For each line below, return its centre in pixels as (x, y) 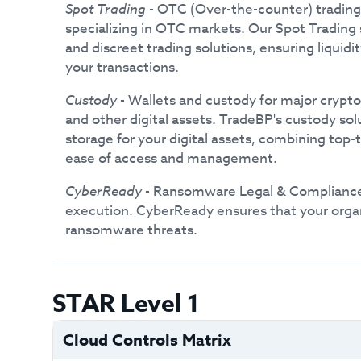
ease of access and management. (172, 158)
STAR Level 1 (126, 304)
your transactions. (122, 67)
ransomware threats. (132, 230)
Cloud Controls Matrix (147, 340)
